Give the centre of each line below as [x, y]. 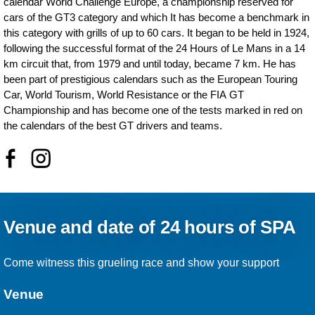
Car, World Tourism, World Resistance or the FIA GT [124, 95]
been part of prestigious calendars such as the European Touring [151, 79]
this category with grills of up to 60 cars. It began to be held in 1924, [157, 33]
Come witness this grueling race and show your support [142, 263]
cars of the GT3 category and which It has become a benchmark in [157, 18]
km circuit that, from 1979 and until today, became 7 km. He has [150, 64]
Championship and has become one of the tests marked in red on [153, 110]
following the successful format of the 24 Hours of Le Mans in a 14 [155, 49]
